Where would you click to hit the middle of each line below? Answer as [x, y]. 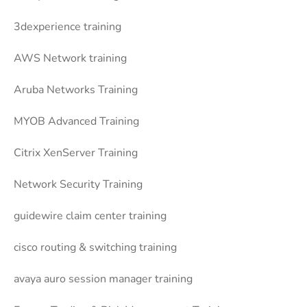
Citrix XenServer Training [76, 153]
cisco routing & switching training [95, 248]
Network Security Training [78, 185]
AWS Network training [70, 59]
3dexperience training [67, 27]
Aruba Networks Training [76, 90]
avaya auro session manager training [103, 279]
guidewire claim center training [90, 216]
